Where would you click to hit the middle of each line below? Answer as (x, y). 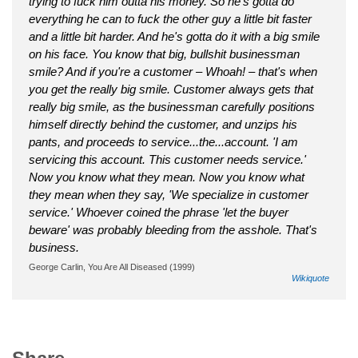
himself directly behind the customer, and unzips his (163, 125)
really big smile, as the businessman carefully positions (172, 107)
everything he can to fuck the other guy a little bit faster (170, 19)
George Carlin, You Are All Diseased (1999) (112, 267)
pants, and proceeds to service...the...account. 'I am (163, 142)
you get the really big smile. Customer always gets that (171, 89)
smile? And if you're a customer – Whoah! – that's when (173, 72)
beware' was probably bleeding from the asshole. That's (173, 230)
